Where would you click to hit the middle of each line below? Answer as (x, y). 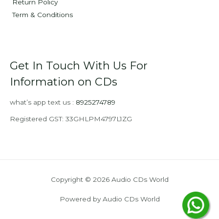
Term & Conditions (43, 14)
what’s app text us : (43, 102)
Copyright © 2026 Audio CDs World (109, 180)
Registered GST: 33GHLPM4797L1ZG (71, 119)
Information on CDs (64, 81)
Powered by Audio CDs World (109, 199)
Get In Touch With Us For (79, 65)
